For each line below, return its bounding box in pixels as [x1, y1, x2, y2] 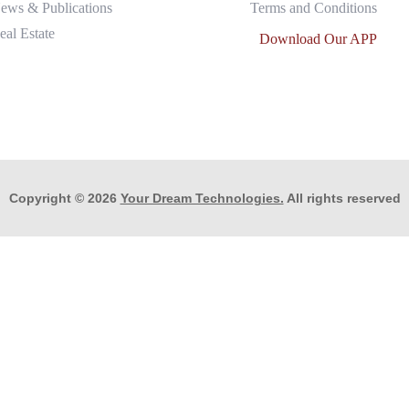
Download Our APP [259, 30, 377, 47]
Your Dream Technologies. [120, 190, 284, 205]
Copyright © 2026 [8, 190, 121, 205]
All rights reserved [283, 190, 401, 205]
